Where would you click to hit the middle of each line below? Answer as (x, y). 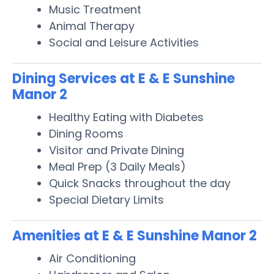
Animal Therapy (92, 26)
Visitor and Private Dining (117, 150)
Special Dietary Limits (106, 199)
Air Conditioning (92, 258)
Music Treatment (95, 9)
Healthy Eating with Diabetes (126, 117)
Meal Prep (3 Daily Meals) (117, 166)
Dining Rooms (86, 133)
